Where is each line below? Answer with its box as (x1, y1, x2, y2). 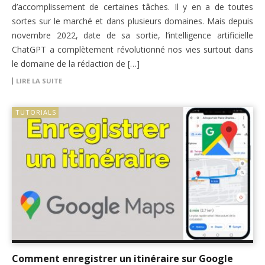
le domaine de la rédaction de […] (12, 57, 140, 69)
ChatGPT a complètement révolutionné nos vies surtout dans (12, 43, 253, 55)
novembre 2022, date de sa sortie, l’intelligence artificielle (12, 29, 253, 41)
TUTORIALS (15, 107, 56, 117)
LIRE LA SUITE (16, 76, 62, 85)
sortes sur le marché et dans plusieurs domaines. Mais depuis (12, 15, 253, 27)
